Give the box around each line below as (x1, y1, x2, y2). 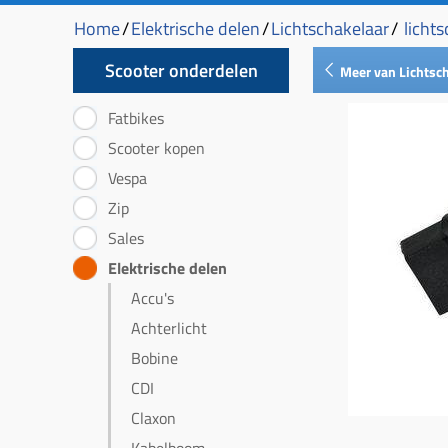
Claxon (131, 406, 176, 430)
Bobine (131, 346, 178, 370)
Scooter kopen (108, 136, 205, 160)
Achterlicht (131, 316, 207, 340)
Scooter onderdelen (104, 57, 258, 84)
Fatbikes (108, 106, 164, 130)
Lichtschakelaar (271, 15, 389, 42)
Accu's (131, 286, 174, 310)
